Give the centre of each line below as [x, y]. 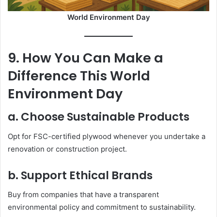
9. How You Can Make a [85, 58]
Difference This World [79, 76]
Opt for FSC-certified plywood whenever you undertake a [107, 136]
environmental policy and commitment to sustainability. [102, 207]
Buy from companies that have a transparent [83, 195]
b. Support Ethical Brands [80, 175]
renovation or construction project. [67, 149]
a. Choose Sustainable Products [99, 117]
